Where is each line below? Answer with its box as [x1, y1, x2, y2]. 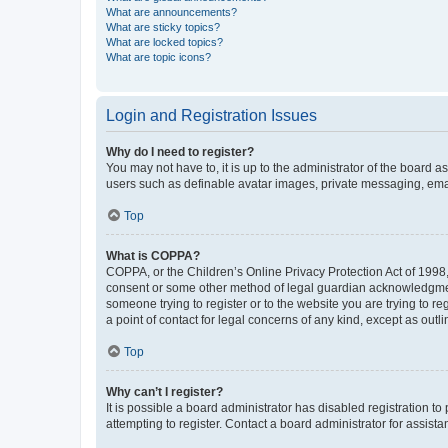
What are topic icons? [106, 50, 211, 63]
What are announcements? [106, 5, 237, 18]
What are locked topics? [106, 35, 223, 48]
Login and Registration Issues [106, 106, 317, 124]
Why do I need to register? [106, 144, 254, 159]
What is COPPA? [106, 248, 200, 263]
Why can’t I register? [106, 384, 223, 399]
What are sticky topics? [106, 20, 220, 33]
